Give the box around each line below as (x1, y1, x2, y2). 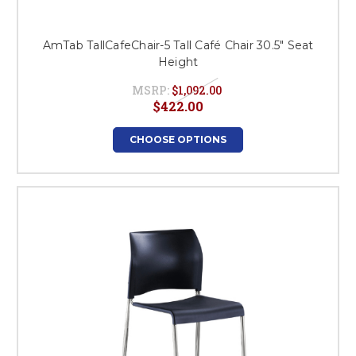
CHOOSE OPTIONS (130, 133, 226, 145)
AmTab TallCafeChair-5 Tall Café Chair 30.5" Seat (42, 38, 314, 52)
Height (157, 55, 199, 69)
